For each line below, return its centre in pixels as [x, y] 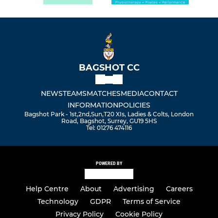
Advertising [134, 189]
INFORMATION [93, 105]
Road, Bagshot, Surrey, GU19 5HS [109, 121]
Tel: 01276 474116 [109, 128]
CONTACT [161, 94]
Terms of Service [152, 201]
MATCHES [103, 94]
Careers [179, 189]
